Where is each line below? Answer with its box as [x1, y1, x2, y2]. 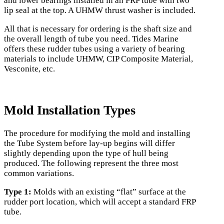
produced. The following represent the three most [4, 158, 178, 168]
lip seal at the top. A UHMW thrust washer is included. [4, 5, 195, 15]
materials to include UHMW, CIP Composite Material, [4, 53, 193, 63]
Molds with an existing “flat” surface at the [33, 187, 186, 197]
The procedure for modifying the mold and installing [4, 128, 190, 138]
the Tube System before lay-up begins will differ [4, 138, 175, 148]
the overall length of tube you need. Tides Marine [4, 33, 178, 43]
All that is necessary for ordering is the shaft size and [4, 23, 192, 33]
